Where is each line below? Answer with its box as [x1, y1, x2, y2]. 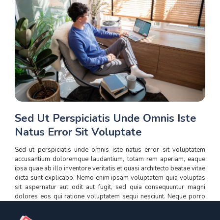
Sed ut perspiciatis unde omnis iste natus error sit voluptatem [15, 145, 205, 155]
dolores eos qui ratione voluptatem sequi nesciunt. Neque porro [15, 192, 205, 201]
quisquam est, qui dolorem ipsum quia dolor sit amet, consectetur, [15, 201, 205, 211]
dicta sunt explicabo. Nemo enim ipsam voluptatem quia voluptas [15, 173, 205, 183]
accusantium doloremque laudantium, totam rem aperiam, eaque [15, 155, 205, 164]
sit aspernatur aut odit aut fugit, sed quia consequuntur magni [15, 183, 205, 192]
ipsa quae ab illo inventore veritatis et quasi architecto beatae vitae [15, 164, 205, 173]
